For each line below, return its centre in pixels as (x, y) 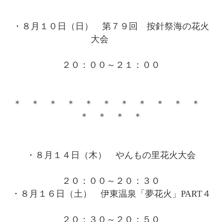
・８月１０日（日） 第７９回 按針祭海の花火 (111, 26)
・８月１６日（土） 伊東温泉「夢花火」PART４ (111, 194)
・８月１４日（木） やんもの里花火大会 (111, 155)
